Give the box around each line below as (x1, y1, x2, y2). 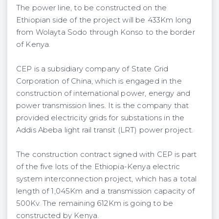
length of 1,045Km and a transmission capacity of (16, 186, 195, 196)
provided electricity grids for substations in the (16, 113, 185, 122)
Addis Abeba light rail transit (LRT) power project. (16, 125, 194, 134)
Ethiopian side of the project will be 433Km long (16, 15, 192, 24)
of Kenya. (16, 40, 51, 49)
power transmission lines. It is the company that (16, 101, 189, 110)
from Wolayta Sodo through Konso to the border (16, 27, 195, 37)
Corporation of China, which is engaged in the (16, 76, 182, 86)
